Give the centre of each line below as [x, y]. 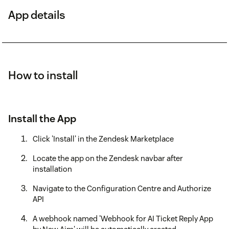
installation [52, 169]
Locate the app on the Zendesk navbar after [108, 158]
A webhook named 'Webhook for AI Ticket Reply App [123, 218]
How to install [43, 75]
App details [37, 15]
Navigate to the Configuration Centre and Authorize [122, 188]
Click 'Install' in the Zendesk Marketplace [103, 139]
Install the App [42, 118]
